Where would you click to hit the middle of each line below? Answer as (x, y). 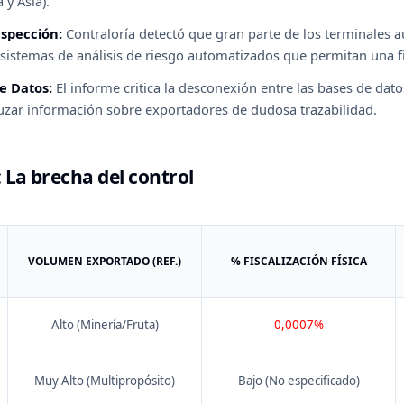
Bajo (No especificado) (298, 381)
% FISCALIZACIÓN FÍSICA (298, 261)
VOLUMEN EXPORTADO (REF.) (105, 261)
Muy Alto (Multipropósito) (105, 381)
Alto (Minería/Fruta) (105, 325)
